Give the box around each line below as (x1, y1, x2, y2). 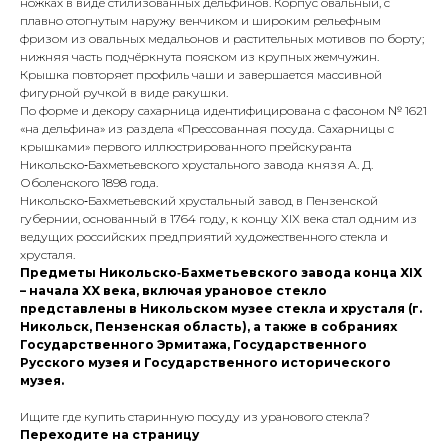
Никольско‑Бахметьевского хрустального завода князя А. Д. (20, 157, 373, 173)
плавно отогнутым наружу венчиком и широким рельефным (20, 13, 381, 29)
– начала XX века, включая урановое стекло (20, 283, 327, 299)
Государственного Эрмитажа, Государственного (20, 337, 367, 353)
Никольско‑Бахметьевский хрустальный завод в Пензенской (20, 193, 378, 209)
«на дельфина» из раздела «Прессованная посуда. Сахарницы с (20, 121, 394, 137)
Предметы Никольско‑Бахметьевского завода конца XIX (20, 265, 422, 281)
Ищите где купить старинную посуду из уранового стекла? (20, 409, 370, 425)
